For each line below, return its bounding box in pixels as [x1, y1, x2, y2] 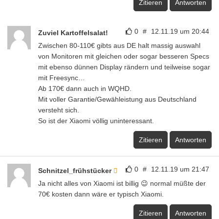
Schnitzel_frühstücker [38, 167, 113, 175]
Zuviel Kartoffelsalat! [38, 29, 108, 37]
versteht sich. [38, 106, 79, 114]
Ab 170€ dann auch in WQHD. [38, 85, 131, 93]
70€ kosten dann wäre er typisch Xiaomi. [38, 190, 164, 198]
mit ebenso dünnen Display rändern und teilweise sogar [38, 63, 210, 71]
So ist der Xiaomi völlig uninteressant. [38, 117, 154, 125]
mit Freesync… [38, 74, 85, 82]
